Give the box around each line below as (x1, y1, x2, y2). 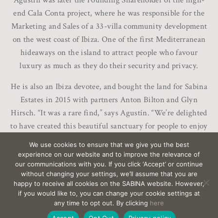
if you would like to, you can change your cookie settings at (18, 189, 200, 197)
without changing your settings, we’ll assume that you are (20, 170, 198, 178)
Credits (74, 205, 97, 216)
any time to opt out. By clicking (54, 199, 150, 207)
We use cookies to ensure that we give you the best (29, 141, 189, 148)
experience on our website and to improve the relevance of (18, 150, 200, 158)
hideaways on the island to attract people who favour (20, 47, 198, 58)
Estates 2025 (15, 205, 56, 216)
